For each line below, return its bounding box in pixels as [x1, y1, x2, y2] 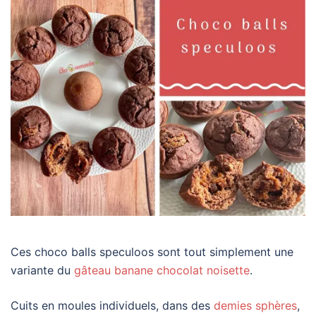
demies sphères [210, 298, 297, 313]
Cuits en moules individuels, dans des [11, 298, 210, 313]
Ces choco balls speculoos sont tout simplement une [11, 245, 293, 260]
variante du [11, 263, 74, 278]
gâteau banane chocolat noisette [74, 263, 250, 278]
